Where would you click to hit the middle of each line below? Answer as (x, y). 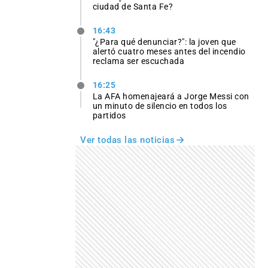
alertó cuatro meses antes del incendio (169, 51)
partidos (109, 116)
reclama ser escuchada (138, 61)
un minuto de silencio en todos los (160, 106)
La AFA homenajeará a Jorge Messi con (171, 97)
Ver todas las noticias (127, 140)
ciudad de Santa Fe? (133, 6)
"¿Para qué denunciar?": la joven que (164, 42)
